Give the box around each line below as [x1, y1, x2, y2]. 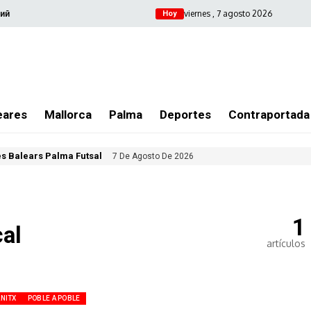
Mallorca [44, 108, 92, 121]
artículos [267, 237, 305, 249]
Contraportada [228, 108, 310, 121]
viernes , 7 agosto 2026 [184, 8, 272, 19]
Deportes [160, 108, 211, 121]
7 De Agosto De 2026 [112, 151, 194, 161]
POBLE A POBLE [27, 294, 81, 303]
